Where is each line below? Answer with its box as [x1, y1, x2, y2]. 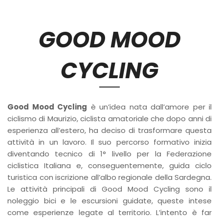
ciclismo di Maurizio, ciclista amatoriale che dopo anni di [7, 113, 212, 124]
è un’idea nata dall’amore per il [87, 102, 212, 112]
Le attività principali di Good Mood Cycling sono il [7, 184, 212, 195]
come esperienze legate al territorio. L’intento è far [7, 207, 212, 218]
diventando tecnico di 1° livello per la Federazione [7, 149, 212, 159]
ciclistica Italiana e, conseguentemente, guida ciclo [7, 160, 212, 171]
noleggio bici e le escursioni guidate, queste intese [7, 196, 212, 206]
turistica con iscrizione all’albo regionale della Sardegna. [7, 172, 212, 183]
